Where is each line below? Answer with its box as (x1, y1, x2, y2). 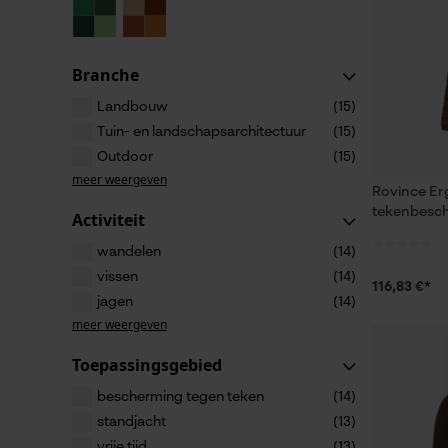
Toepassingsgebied (72, 354, 222, 376)
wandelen (97, 245, 161, 259)
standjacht (97, 415, 166, 429)
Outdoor (97, 150, 153, 164)
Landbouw (97, 100, 168, 114)
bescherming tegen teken (97, 390, 264, 404)
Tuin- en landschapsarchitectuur (97, 125, 306, 139)
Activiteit (72, 209, 145, 231)
